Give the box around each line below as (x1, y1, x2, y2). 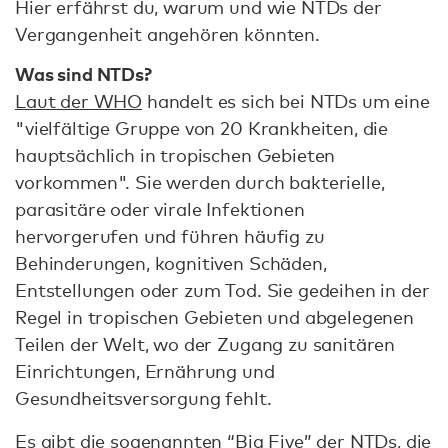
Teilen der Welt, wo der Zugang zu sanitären (15, 332, 396, 355)
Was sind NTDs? (15, 61, 152, 86)
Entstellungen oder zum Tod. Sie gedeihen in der (15, 278, 430, 301)
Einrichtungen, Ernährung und (15, 359, 275, 382)
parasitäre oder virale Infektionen (15, 197, 305, 220)
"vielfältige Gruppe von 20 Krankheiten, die (15, 116, 389, 139)
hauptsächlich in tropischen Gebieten (15, 143, 336, 166)
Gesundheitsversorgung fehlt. (15, 386, 272, 409)
